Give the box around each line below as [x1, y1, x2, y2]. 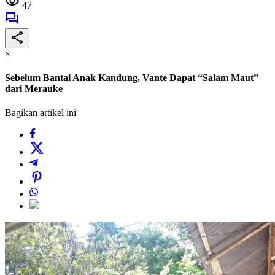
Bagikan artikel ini [5, 107, 76, 118]
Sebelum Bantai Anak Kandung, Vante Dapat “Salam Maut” [5, 72, 258, 83]
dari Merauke [5, 83, 63, 95]
